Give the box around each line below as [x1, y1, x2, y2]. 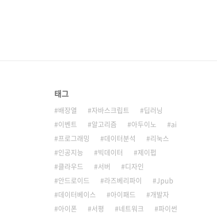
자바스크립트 [92, 105, 129, 115]
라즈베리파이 [104, 175, 142, 185]
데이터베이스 [58, 189, 96, 199]
